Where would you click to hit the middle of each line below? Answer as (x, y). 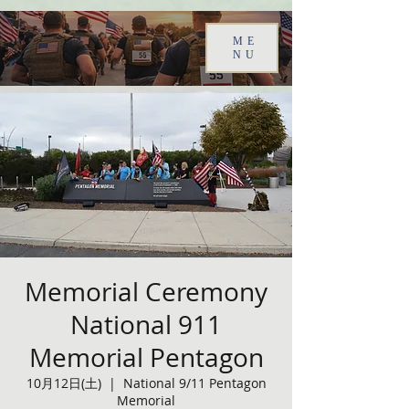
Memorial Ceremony (146, 292)
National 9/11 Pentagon (194, 383)
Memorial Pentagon (146, 357)
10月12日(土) (63, 383)
